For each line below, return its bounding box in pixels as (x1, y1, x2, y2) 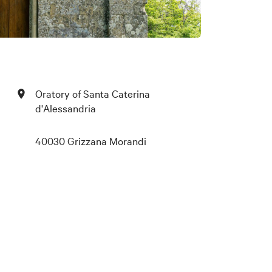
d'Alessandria (35, 100, 96, 115)
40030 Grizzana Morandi (35, 133, 146, 148)
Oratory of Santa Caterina (35, 86, 150, 100)
